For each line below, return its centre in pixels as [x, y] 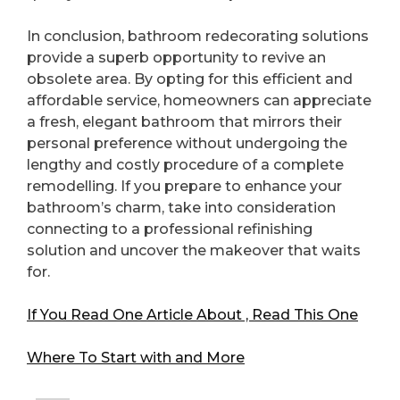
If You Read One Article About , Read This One [192, 314]
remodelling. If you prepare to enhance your [184, 186]
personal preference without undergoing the [187, 143]
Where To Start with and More [136, 357]
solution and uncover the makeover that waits [194, 250]
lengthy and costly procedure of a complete [185, 164]
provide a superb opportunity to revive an [176, 57]
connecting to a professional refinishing [170, 229]
